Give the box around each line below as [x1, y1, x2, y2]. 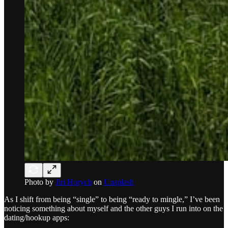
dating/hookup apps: [4, 213, 69, 222]
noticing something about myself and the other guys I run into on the [4, 204, 223, 213]
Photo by [24, 177, 55, 186]
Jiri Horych [55, 177, 92, 186]
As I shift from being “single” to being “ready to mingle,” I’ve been [4, 194, 220, 204]
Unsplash [104, 177, 134, 186]
